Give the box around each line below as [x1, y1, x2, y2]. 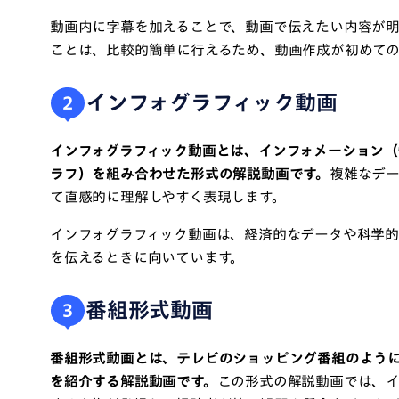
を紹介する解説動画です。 [50, 374, 217, 388]
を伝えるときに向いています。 [50, 250, 245, 265]
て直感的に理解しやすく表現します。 [50, 190, 286, 204]
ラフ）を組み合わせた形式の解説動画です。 [50, 167, 330, 181]
